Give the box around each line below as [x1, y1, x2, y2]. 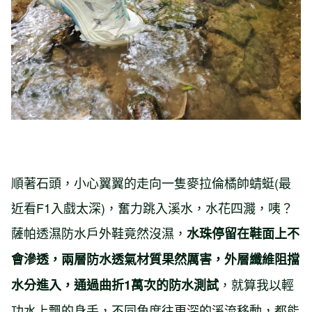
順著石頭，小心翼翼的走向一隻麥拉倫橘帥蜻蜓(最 [11, 173, 291, 192]
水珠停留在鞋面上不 [187, 224, 299, 243]
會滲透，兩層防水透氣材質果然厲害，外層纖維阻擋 [11, 250, 299, 269]
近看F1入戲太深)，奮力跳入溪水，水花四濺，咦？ [11, 198, 293, 217]
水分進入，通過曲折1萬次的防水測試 [11, 276, 219, 295]
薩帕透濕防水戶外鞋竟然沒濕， [11, 224, 187, 242]
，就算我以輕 [219, 275, 294, 294]
